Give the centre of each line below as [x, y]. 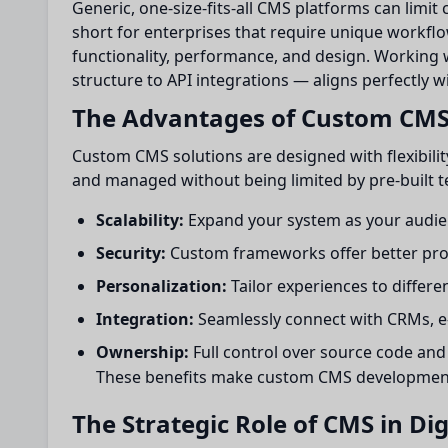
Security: [131, 253]
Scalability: [140, 220]
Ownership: [142, 352]
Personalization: [161, 286]
